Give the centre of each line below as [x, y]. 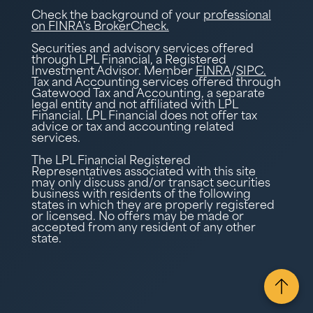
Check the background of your [117, 16]
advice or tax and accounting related [132, 128]
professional [237, 16]
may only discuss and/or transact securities [151, 183]
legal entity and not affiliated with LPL [134, 105]
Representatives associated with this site [143, 172]
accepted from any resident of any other [143, 228]
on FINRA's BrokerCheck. [100, 27]
